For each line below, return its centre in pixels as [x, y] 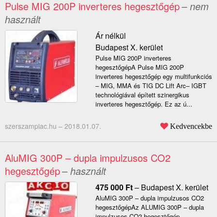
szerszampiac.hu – [35, 126]
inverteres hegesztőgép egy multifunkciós [154, 77]
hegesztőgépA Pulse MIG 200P [139, 67]
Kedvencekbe [191, 126]
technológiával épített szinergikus [142, 95]
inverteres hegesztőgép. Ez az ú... [144, 104]
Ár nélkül [110, 36]
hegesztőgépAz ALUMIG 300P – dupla [149, 207]
